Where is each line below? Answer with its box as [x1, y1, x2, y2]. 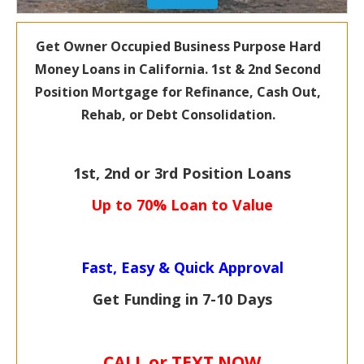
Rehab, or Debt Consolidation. [80, 105, 275, 123]
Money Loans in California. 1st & [35, 59, 248, 78]
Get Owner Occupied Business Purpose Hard [35, 37, 321, 55]
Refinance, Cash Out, [185, 82, 321, 101]
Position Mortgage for [35, 82, 185, 101]
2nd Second [248, 59, 321, 78]
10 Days [215, 288, 272, 309]
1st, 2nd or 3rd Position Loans [73, 162, 291, 183]
